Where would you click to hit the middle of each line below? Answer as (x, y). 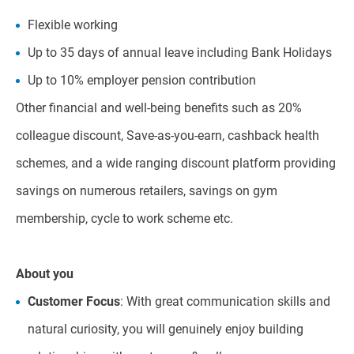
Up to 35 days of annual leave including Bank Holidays (180, 53)
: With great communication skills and (225, 301)
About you (45, 274)
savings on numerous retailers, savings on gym (147, 191)
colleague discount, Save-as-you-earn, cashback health (168, 136)
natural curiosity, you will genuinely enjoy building (166, 329)
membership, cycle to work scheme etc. (124, 218)
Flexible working (73, 25)
